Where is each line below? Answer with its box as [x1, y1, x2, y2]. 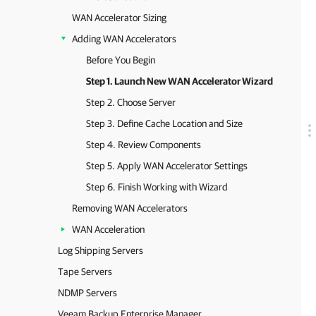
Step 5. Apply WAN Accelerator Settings [86, 160, 248, 171]
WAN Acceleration [72, 224, 145, 235]
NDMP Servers [58, 287, 117, 298]
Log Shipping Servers [58, 245, 143, 256]
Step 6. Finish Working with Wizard [86, 181, 228, 193]
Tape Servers [58, 266, 112, 277]
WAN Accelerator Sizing [72, 12, 166, 23]
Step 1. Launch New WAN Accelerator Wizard [86, 75, 273, 87]
